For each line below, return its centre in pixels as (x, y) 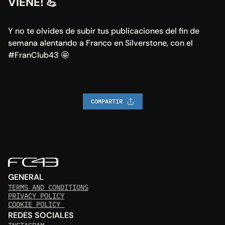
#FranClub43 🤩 (38, 55)
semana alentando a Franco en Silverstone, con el (100, 43)
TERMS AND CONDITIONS (48, 188)
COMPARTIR (106, 101)
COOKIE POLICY (36, 205)
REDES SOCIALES (41, 215)
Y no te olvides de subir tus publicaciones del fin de (104, 31)
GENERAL (26, 177)
